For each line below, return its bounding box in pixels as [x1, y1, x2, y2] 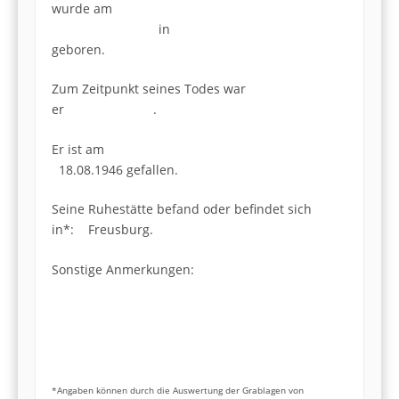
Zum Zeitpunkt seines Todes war [52, 80, 246, 98]
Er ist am [52, 140, 332, 158]
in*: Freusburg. [52, 221, 153, 239]
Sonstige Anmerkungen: [52, 261, 194, 279]
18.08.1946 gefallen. [52, 160, 178, 178]
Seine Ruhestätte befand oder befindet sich [52, 200, 312, 218]
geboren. [52, 40, 105, 58]
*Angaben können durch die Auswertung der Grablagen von [52, 383, 304, 396]
